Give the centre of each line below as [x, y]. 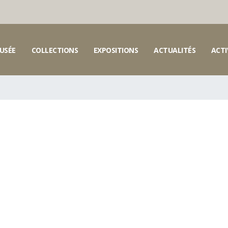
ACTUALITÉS [175, 50]
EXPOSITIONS [116, 50]
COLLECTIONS [55, 50]
